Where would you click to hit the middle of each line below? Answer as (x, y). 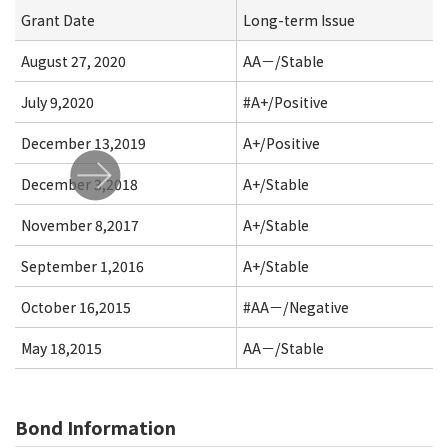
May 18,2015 (61, 348)
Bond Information (95, 427)
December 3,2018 (79, 184)
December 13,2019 (83, 143)
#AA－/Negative (317, 307)
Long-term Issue (299, 20)
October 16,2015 (76, 307)
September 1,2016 (82, 266)
